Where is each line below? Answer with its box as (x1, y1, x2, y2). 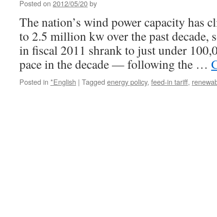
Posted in (19, 77, 48, 87)
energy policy (107, 77, 147, 87)
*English (50, 77, 76, 87)
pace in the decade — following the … (19, 56, 211, 72)
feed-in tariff (151, 77, 188, 87)
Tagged (82, 77, 105, 87)
